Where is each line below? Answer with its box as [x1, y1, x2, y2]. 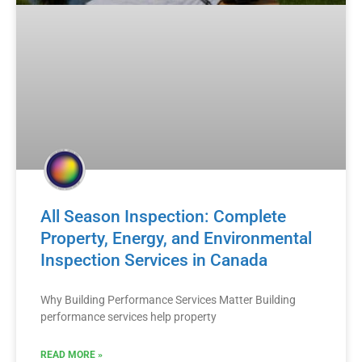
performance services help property [40, 310, 217, 324]
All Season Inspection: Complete [40, 207, 286, 227]
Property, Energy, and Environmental [40, 229, 312, 249]
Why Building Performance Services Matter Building [40, 293, 296, 307]
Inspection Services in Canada [40, 250, 267, 271]
